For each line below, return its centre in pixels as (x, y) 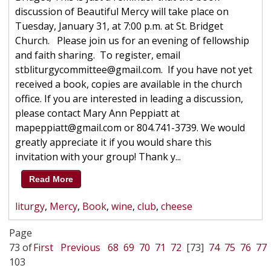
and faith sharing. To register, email (97, 55)
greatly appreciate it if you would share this (113, 142)
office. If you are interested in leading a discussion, (129, 99)
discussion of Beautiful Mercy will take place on (122, 12)
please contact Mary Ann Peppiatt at (97, 113)
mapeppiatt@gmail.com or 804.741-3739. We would (130, 128)
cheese (176, 207)
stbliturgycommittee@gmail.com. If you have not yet (133, 70)
